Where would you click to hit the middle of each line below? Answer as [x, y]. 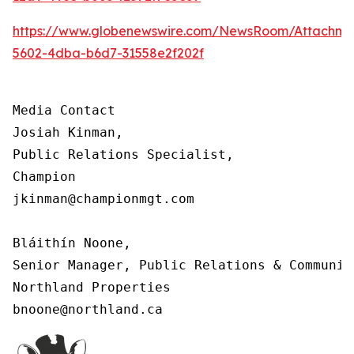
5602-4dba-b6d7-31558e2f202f [108, 53]
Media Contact [64, 110]
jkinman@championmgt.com [104, 198]
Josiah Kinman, [68, 132]
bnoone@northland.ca [88, 309]
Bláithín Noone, [72, 243]
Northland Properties [92, 287]
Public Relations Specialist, [123, 154]
